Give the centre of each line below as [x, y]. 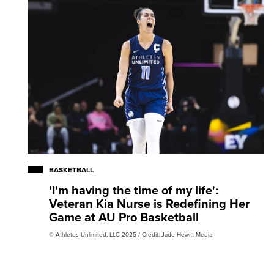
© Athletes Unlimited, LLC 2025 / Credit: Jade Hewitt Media [131, 235]
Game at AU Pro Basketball [124, 217]
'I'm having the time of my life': [134, 190]
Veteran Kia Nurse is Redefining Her [149, 204]
